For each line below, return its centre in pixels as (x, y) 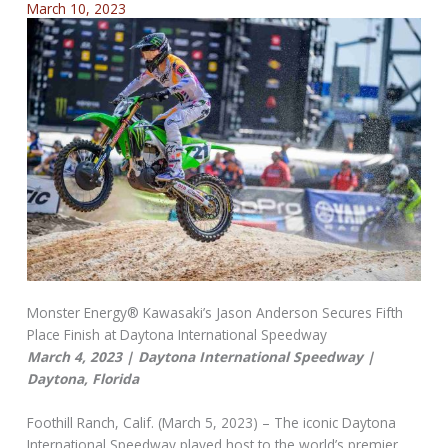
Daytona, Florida (83, 379)
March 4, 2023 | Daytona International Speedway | (201, 357)
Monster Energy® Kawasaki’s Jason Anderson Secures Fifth (215, 313)
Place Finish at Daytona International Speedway (177, 335)
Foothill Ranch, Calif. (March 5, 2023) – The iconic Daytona (212, 423)
